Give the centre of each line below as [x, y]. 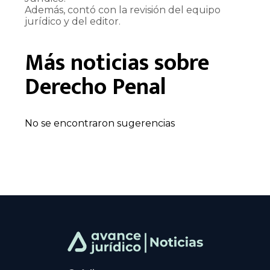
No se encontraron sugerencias [99, 123]
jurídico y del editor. [72, 21]
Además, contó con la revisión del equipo [122, 10]
